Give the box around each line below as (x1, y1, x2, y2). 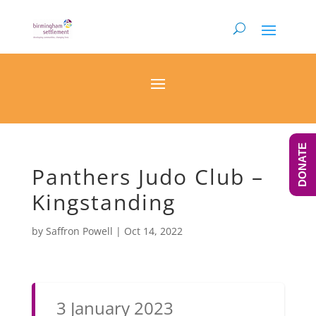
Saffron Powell (45, 224, 113, 238)
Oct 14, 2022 (123, 224, 183, 238)
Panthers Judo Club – (31, 162, 264, 191)
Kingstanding (31, 188, 176, 217)
